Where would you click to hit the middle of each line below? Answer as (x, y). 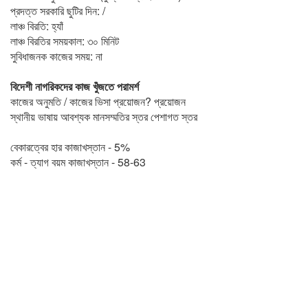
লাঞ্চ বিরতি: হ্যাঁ (37, 26)
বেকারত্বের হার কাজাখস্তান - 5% (70, 147)
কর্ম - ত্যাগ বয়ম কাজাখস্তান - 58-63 (78, 162)
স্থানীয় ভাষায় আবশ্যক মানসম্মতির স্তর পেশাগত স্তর (104, 117)
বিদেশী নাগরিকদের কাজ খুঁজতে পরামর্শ (75, 86)
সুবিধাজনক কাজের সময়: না (56, 56)
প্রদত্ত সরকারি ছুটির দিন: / (58, 11)
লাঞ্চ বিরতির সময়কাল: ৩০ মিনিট (65, 41)
